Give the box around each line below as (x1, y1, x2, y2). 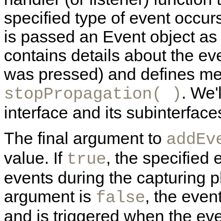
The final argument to (4, 129, 166, 148)
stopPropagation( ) (4, 85, 182, 104)
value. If (4, 149, 67, 168)
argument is (4, 187, 96, 206)
